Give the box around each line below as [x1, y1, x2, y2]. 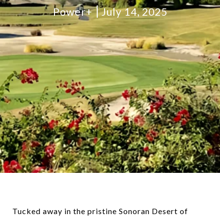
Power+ [53, 5, 92, 18]
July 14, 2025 [101, 5, 167, 18]
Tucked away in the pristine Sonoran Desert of [12, 206, 188, 216]
